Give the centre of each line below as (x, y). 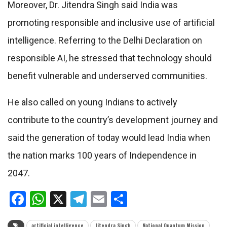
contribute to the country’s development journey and (113, 120)
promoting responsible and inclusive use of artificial (111, 22)
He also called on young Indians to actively (92, 102)
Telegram (119, 199)
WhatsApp (83, 199)
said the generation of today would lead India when (109, 137)
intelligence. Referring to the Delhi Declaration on (105, 40)
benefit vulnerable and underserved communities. (107, 75)
